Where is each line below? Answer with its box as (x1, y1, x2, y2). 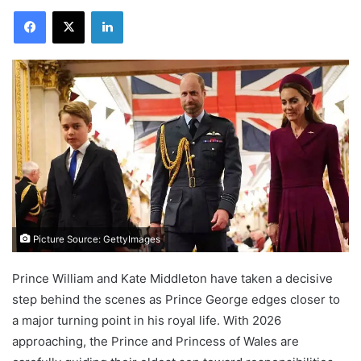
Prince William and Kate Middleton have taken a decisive (12, 270, 333, 286)
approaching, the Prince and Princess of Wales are (12, 333, 299, 349)
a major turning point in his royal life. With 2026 (12, 312, 281, 328)
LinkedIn (122, 4, 164, 17)
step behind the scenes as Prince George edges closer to (12, 291, 340, 307)
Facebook (45, 4, 94, 17)
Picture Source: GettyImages (31, 233, 160, 245)
